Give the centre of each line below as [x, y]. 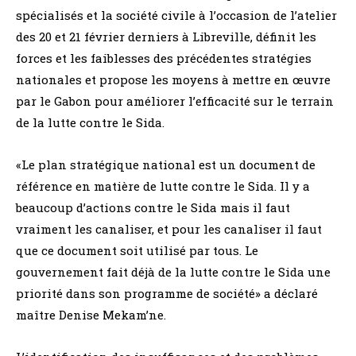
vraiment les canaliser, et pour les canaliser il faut [169, 228]
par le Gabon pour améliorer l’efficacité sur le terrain [175, 101]
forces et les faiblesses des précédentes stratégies [164, 58]
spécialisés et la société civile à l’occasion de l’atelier [176, 15]
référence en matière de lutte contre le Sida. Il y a [163, 186]
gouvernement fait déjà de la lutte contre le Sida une [173, 271]
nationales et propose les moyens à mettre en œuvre [173, 79]
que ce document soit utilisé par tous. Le [137, 250]
